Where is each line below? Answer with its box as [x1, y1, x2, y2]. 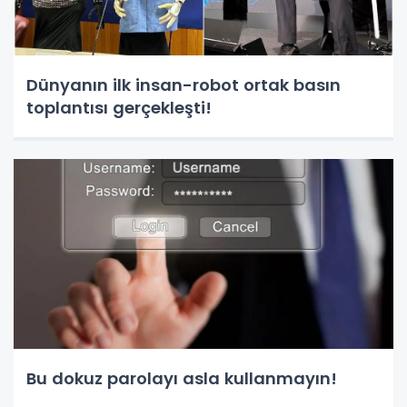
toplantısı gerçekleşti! [26, 96, 212, 120]
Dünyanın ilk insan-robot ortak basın [26, 74, 341, 97]
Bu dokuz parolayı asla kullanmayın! [26, 367, 337, 391]
